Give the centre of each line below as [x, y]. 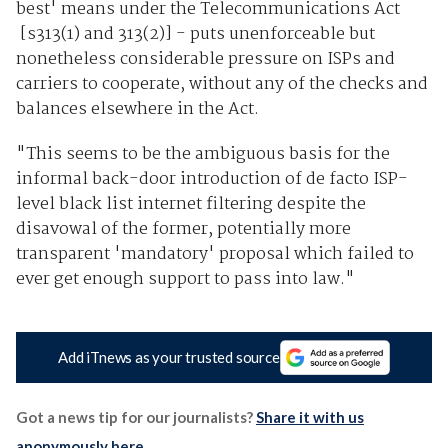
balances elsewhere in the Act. [137, 109]
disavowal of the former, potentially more [183, 229]
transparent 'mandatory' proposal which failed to [214, 254]
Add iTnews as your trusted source [169, 357]
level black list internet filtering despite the [190, 204]
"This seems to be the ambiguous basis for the [202, 154]
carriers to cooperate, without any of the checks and [221, 84]
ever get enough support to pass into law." [185, 279]
